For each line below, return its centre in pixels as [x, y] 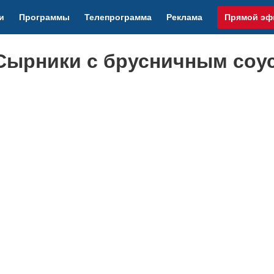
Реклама [185, 17]
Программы [45, 17]
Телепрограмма [118, 17]
